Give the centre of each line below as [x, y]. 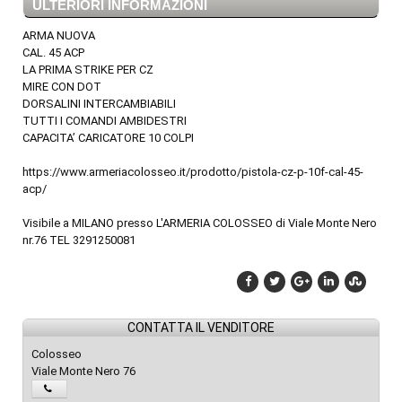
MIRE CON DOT [62, 87]
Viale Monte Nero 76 [83, 371]
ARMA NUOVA [59, 36]
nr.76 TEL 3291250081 [79, 240]
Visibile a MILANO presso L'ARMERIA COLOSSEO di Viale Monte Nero [200, 223]
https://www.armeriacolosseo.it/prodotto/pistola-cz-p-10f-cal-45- [193, 172]
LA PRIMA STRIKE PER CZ [88, 70]
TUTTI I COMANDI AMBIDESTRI [105, 121]
